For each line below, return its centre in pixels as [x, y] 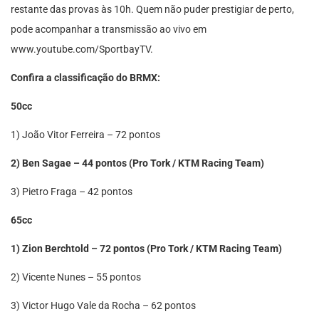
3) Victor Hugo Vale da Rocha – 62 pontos [103, 305]
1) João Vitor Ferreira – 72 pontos [85, 135]
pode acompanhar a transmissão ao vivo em [109, 29]
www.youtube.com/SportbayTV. [82, 49]
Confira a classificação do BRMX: [85, 78]
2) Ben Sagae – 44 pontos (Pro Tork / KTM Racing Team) [137, 163]
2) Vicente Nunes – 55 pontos [76, 277]
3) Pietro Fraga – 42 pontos [72, 192]
